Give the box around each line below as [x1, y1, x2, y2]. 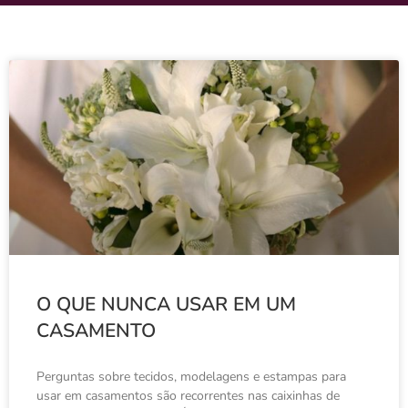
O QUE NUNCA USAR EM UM [36, 291, 296, 317]
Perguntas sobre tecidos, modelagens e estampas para [36, 367, 346, 385]
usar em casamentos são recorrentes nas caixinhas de [36, 386, 340, 404]
